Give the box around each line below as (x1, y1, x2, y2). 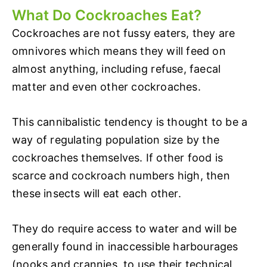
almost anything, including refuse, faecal (12, 63, 221, 76)
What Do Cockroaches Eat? (12, 7, 201, 24)
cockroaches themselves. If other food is (12, 151, 223, 164)
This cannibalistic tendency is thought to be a (12, 115, 248, 128)
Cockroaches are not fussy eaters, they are (12, 27, 235, 40)
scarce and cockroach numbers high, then (12, 169, 230, 182)
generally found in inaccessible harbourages (12, 240, 238, 253)
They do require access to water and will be (12, 222, 237, 235)
